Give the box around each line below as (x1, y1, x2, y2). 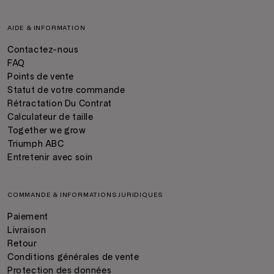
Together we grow (7, 126, 86, 135)
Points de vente (7, 72, 74, 81)
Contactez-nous (7, 45, 79, 54)
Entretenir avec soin (7, 153, 93, 162)
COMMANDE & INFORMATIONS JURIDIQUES (7, 191, 163, 198)
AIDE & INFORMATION (7, 24, 86, 31)
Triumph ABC (7, 139, 64, 149)
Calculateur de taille (7, 113, 94, 122)
